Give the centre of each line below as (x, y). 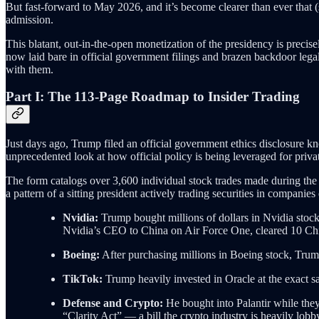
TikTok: (83, 278)
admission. (30, 19)
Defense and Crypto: (113, 303)
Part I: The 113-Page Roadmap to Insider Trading (153, 97)
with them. (30, 69)
